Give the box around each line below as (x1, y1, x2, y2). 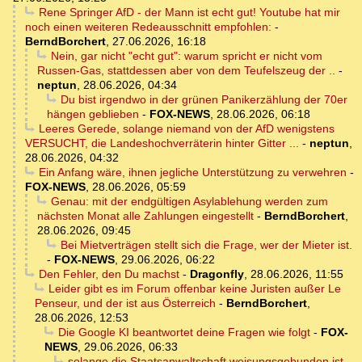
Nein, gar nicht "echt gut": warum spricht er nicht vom (50, 49, 322, 63)
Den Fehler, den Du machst (38, 267, 179, 281)
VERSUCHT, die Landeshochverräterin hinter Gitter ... (25, 137, 299, 150)
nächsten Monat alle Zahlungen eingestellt (37, 209, 254, 223)
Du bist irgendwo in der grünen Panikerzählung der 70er (60, 93, 347, 107)
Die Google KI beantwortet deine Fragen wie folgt (57, 326, 310, 339)
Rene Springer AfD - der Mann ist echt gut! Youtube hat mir (38, 6, 340, 19)
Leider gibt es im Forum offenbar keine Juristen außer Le (48, 282, 341, 296)
